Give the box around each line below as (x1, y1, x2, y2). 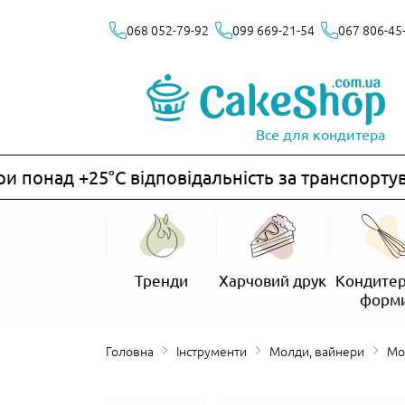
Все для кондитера (256, 124, 385, 143)
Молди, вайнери (280, 341, 364, 360)
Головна (111, 341, 154, 360)
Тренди (135, 269, 189, 289)
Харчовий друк (219, 269, 327, 289)
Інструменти (179, 341, 247, 360)
